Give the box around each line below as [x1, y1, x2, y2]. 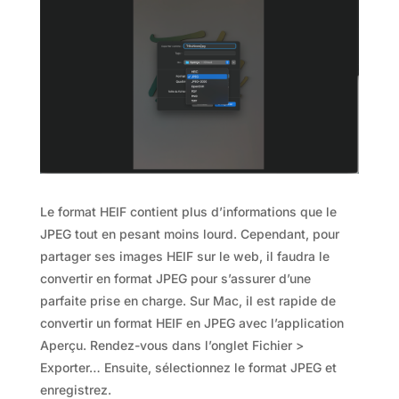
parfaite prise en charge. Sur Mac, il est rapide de [39, 292, 336, 308]
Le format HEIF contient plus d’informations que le [39, 203, 337, 219]
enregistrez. [39, 381, 111, 397]
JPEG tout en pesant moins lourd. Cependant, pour [39, 225, 339, 241]
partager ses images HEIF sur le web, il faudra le [39, 248, 330, 264]
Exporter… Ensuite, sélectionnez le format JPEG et [39, 359, 337, 375]
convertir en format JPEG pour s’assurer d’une [39, 270, 311, 286]
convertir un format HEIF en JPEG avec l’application [39, 314, 344, 330]
